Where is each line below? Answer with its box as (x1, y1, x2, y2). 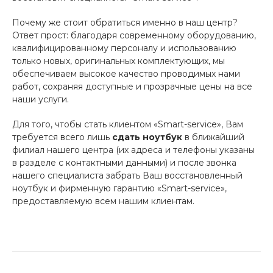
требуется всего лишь (12, 131, 112, 143)
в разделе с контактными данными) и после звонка (12, 157, 236, 168)
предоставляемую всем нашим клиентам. (12, 195, 194, 207)
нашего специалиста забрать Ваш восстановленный (12, 169, 243, 181)
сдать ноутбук (112, 131, 182, 143)
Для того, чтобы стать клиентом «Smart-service (12, 118, 217, 130)
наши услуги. (12, 93, 69, 105)
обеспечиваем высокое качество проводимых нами (12, 68, 240, 79)
